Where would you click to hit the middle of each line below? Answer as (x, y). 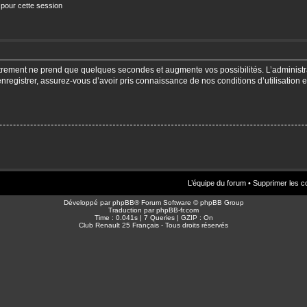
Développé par (88, 202)
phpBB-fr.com (177, 210)
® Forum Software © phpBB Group (189, 202)
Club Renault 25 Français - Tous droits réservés (153, 225)
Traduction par (132, 210)
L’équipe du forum (217, 183)
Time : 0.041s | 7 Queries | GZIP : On (153, 217)
